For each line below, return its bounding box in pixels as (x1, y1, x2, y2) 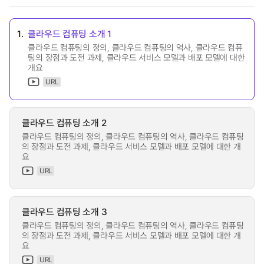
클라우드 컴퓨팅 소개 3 (22, 204, 107, 218)
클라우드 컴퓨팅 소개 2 (22, 115, 107, 129)
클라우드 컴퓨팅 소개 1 (28, 27, 111, 40)
